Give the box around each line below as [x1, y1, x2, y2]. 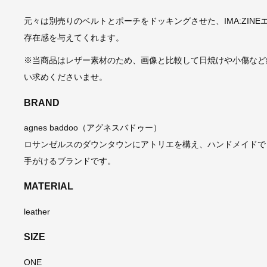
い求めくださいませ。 [23, 72, 107, 82]
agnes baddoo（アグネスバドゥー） [23, 123, 162, 133]
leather [23, 206, 50, 216]
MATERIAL [23, 181, 73, 192]
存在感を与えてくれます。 [23, 33, 124, 43]
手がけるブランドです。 [23, 156, 116, 166]
